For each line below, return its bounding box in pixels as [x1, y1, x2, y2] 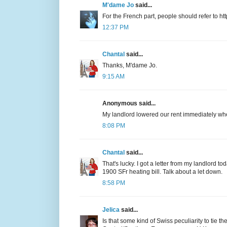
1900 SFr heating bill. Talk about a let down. [102, 168, 222, 175]
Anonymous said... [102, 99, 156, 107]
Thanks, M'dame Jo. [102, 61, 157, 69]
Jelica [102, 206, 120, 213]
